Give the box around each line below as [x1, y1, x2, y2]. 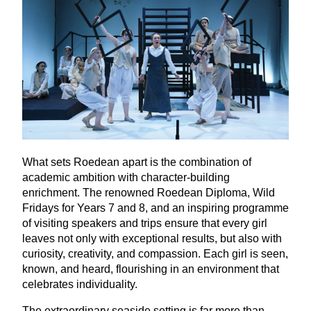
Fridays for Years [22, 202, 108, 215]
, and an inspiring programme [145, 202, 289, 215]
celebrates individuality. [22, 278, 137, 291]
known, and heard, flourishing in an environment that [22, 263, 279, 276]
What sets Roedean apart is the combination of [22, 156, 251, 169]
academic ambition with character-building [22, 171, 230, 184]
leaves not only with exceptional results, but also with [22, 233, 282, 245]
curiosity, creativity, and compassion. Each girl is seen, [22, 248, 288, 260]
